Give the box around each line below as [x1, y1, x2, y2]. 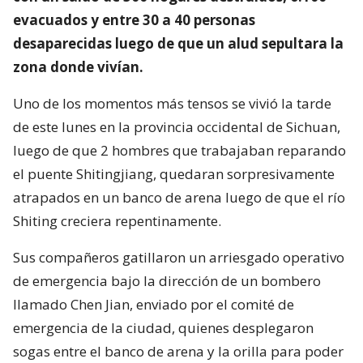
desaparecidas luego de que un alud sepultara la [13, 33, 344, 53]
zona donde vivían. [13, 57, 143, 76]
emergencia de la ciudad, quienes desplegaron [13, 318, 314, 337]
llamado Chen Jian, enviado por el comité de [13, 294, 294, 314]
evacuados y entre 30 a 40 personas [13, 10, 255, 29]
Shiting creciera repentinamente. [13, 211, 221, 230]
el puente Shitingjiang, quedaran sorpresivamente [13, 164, 335, 183]
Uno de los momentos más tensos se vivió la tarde [13, 93, 331, 113]
